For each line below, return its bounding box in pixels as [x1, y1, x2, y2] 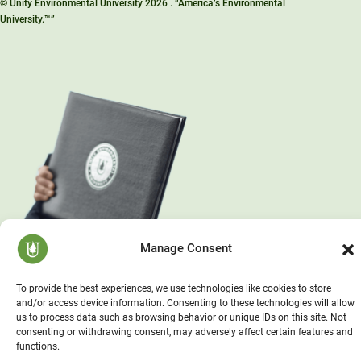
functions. [16, 341, 60, 352]
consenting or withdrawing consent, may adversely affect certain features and [16, 326, 353, 338]
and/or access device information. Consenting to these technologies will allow [16, 297, 355, 309]
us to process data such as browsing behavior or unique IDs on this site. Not [16, 312, 346, 323]
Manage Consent [140, 240, 232, 255]
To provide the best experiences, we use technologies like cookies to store [16, 283, 331, 294]
